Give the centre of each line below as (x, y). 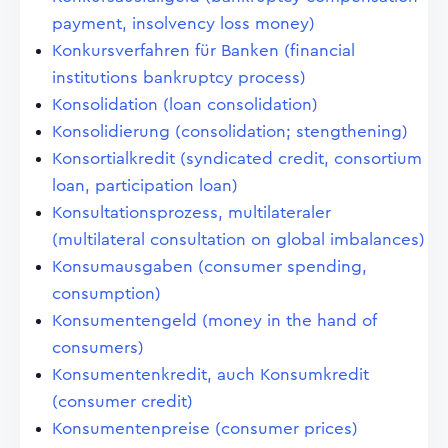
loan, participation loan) (145, 185)
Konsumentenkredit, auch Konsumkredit (210, 374)
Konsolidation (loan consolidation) (185, 104)
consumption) (106, 293)
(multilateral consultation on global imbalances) (238, 239)
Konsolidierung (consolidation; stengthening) (230, 131)
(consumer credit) (122, 401)
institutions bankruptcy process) (179, 77)
